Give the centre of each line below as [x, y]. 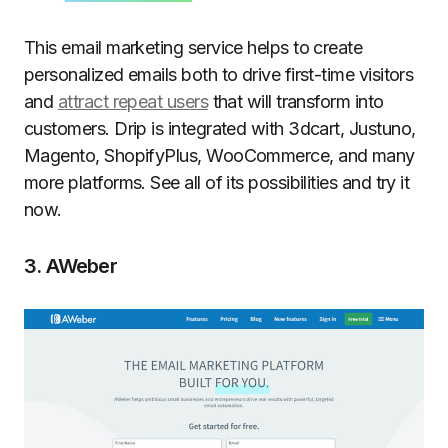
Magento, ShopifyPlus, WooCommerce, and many [219, 156]
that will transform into [296, 102]
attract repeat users [133, 102]
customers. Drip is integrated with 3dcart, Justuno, [220, 129]
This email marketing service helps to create [193, 48]
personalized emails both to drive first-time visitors [219, 75]
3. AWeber [70, 266]
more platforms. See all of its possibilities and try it [217, 183]
